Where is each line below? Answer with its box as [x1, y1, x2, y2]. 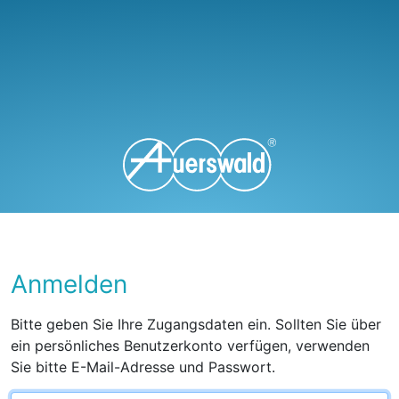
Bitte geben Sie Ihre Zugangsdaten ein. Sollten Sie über [11, 314, 382, 333]
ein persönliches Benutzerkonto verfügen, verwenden [11, 336, 370, 354]
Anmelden [11, 268, 128, 299]
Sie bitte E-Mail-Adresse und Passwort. [11, 357, 276, 376]
